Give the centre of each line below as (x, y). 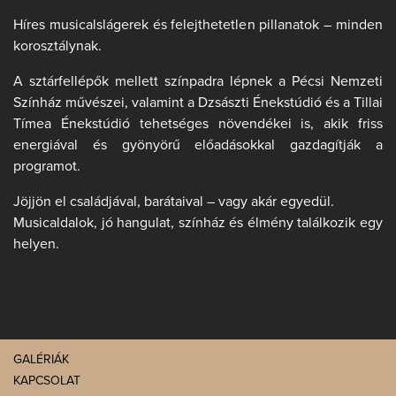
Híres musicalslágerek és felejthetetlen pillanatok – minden (198, 25)
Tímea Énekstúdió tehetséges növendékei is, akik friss (198, 124)
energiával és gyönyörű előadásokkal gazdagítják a (198, 145)
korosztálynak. (57, 46)
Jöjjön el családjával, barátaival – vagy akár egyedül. (174, 202)
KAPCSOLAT (47, 381)
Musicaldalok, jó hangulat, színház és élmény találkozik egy (198, 223)
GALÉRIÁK (41, 360)
